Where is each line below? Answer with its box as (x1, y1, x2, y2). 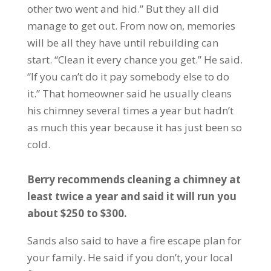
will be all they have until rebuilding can (27, 35, 218, 50)
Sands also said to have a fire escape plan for (27, 233, 241, 247)
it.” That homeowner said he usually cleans (27, 86, 232, 100)
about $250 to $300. (27, 206, 127, 220)
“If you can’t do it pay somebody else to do (27, 69, 229, 83)
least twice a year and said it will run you (27, 189, 237, 203)
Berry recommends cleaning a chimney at (27, 172, 241, 186)
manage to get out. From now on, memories (27, 18, 235, 33)
